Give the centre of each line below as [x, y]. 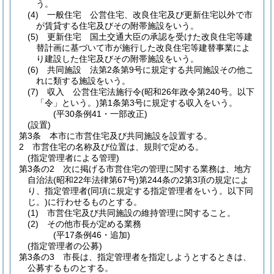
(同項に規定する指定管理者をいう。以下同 [170, 191]
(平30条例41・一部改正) [101, 114]
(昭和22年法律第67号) [96, 180]
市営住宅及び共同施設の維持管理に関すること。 [141, 213]
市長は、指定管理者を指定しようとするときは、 [157, 257]
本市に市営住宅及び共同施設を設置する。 [131, 136]
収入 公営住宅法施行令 [94, 92]
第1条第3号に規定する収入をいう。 [168, 103]
